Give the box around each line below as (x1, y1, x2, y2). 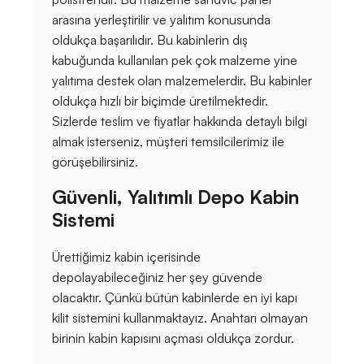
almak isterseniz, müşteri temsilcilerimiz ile (52, 133, 284, 150)
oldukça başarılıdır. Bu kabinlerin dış (52, 32, 248, 49)
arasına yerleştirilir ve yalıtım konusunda (52, 11, 271, 28)
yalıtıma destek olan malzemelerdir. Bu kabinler (52, 72, 312, 89)
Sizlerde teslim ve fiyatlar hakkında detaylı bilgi (52, 113, 307, 130)
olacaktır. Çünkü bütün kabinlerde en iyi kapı (52, 289, 297, 306)
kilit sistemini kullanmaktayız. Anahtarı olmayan (52, 310, 308, 327)
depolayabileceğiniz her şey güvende (52, 269, 262, 286)
